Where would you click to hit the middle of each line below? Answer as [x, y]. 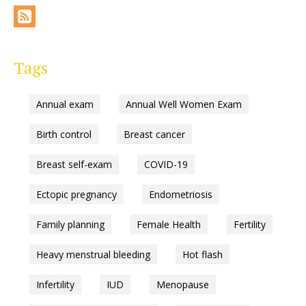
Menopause [182, 285]
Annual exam [65, 105]
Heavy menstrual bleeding [93, 255]
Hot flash [203, 255]
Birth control [64, 135]
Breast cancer [154, 135]
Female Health [169, 225]
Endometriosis [181, 195]
